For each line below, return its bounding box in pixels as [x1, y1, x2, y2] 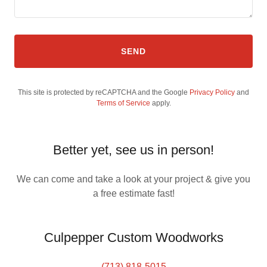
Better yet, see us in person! [53, 142, 214, 157]
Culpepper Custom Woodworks [44, 230, 223, 245]
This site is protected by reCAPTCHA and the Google [18, 88, 190, 97]
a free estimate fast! [92, 188, 175, 198]
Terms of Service [96, 99, 150, 107]
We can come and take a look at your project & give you [17, 174, 250, 184]
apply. [150, 99, 171, 107]
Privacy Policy [190, 88, 235, 97]
